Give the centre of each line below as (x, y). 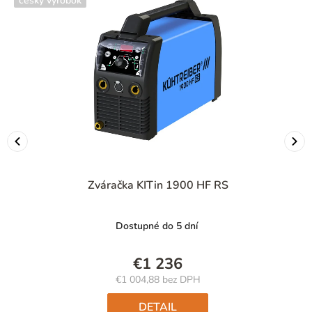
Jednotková (180, 292)
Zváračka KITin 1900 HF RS (158, 186)
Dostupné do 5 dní (157, 226)
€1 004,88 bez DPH (158, 280)
